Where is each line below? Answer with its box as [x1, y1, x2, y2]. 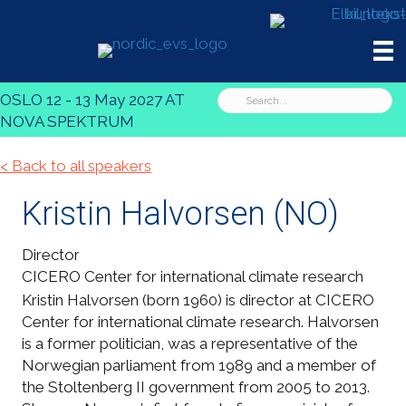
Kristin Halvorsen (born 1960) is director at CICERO [22, 291, 374, 310]
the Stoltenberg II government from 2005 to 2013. [22, 378, 370, 397]
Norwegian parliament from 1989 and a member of [22, 356, 376, 375]
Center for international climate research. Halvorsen [22, 313, 379, 332]
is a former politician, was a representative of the [22, 334, 358, 353]
